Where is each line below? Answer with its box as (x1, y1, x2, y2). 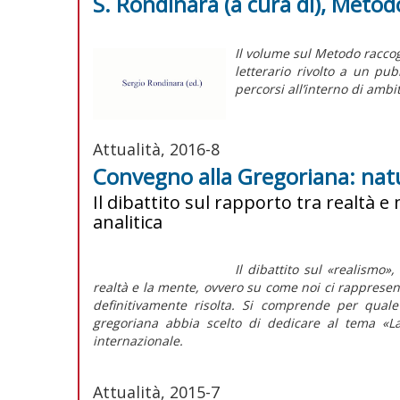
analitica (93, 209, 162, 234)
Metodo (314, 44, 361, 62)
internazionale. (93, 331, 183, 349)
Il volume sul (235, 44, 315, 62)
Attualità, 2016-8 (93, 137, 220, 160)
